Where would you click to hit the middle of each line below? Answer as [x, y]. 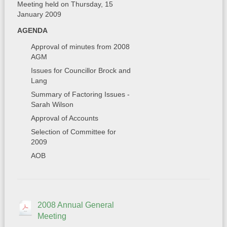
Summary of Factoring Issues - [80, 94]
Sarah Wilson [52, 104]
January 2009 [39, 14]
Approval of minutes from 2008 [80, 47]
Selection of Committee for [73, 132]
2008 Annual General [75, 205]
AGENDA [32, 30]
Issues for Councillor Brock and [81, 70]
